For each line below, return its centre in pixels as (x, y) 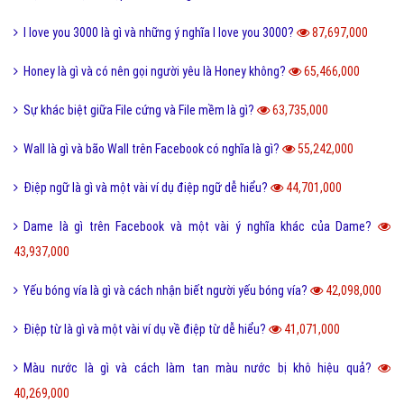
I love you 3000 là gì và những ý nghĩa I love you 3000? (160, 33)
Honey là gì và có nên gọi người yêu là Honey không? (156, 72)
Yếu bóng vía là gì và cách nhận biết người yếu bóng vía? (167, 291)
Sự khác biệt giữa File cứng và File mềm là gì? (140, 110)
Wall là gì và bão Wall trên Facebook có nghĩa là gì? (153, 149)
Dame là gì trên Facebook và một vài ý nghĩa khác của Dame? (201, 227)
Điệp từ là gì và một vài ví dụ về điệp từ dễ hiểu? (146, 330)
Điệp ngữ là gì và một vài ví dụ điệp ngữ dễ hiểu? (147, 188)
